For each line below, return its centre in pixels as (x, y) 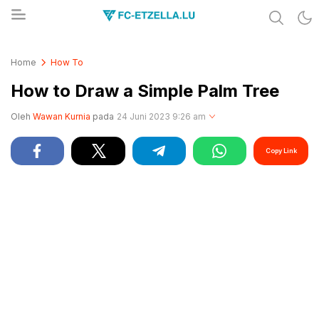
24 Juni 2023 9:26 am (161, 116)
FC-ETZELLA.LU (72, 55)
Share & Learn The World (95, 46)
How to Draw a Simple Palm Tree (145, 91)
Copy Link (281, 151)
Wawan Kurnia (62, 116)
